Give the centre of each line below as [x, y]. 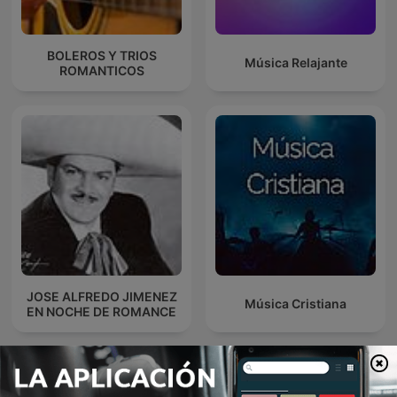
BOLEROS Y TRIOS [101, 55]
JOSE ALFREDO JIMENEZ [101, 296]
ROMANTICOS [101, 70]
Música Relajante [296, 63]
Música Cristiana [296, 304]
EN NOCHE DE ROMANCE [101, 311]
